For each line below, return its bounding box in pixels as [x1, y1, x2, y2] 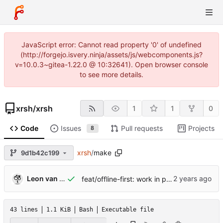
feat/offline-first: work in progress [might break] [166, 174, 172, 183]
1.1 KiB [46, 206, 71, 214]
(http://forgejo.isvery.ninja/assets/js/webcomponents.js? [20, 50, 203, 59]
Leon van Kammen [59, 174, 65, 183]
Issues [60, 124, 81, 133]
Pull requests [120, 124, 163, 133]
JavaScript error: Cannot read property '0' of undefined [21, 40, 202, 49]
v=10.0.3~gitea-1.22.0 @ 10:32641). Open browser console [15, 60, 208, 69]
